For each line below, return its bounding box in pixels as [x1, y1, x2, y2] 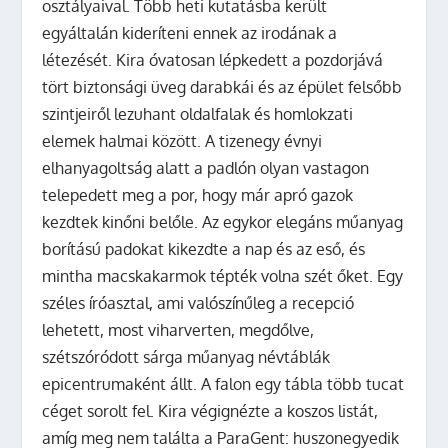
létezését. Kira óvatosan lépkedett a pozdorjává [42, 49, 384, 70]
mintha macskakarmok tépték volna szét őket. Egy [42, 265, 404, 286]
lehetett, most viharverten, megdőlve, [42, 319, 315, 340]
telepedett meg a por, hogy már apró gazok [42, 184, 354, 205]
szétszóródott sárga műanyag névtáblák [42, 346, 331, 367]
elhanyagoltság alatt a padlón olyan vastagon [42, 157, 370, 178]
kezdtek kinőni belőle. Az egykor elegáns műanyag [42, 211, 404, 232]
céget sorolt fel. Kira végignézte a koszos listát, [42, 400, 379, 421]
